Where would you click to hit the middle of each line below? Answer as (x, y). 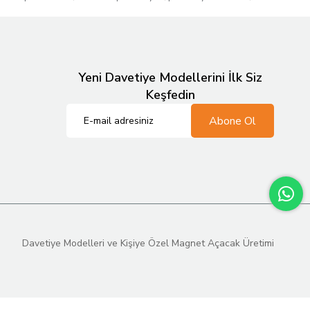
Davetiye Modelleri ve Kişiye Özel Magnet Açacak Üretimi (148, 243)
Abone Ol (232, 121)
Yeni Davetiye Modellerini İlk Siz (170, 77)
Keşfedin (170, 95)
